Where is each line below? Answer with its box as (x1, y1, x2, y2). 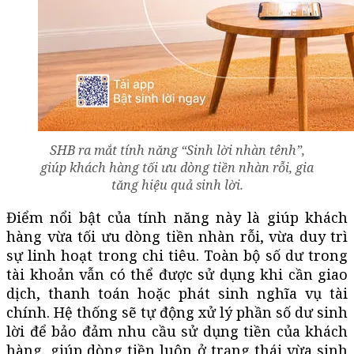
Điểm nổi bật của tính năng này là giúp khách (6, 207, 348, 227)
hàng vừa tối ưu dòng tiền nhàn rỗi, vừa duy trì (6, 226, 348, 246)
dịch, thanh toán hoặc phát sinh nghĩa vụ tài (6, 283, 348, 303)
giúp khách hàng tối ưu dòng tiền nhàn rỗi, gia (40, 158, 314, 176)
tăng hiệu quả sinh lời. (111, 175, 243, 194)
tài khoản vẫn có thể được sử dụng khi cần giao (6, 264, 348, 284)
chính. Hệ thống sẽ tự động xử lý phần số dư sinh (6, 302, 348, 322)
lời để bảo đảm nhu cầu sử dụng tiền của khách (6, 321, 348, 341)
